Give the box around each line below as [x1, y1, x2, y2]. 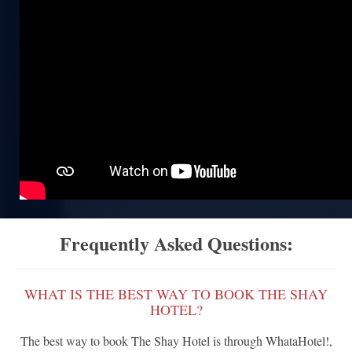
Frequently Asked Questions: [59, 229, 293, 258]
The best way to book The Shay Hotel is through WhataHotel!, [20, 332, 332, 350]
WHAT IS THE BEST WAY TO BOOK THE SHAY [24, 284, 328, 304]
